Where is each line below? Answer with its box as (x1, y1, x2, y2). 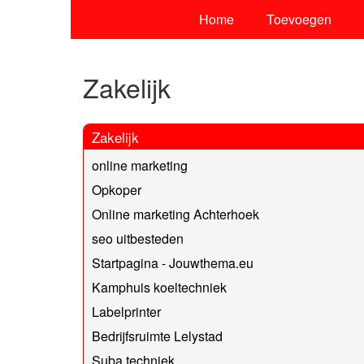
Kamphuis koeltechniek (92, 277, 227, 297)
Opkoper (92, 180, 141, 199)
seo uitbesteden (92, 228, 184, 248)
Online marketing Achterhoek (92, 204, 259, 223)
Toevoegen (266, 10, 331, 28)
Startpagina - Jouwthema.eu (92, 253, 253, 272)
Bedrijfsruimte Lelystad (92, 326, 223, 345)
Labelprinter (92, 301, 161, 321)
